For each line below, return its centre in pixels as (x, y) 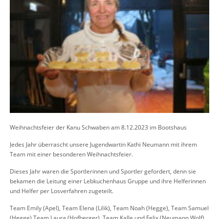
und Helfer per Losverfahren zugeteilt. (62, 191)
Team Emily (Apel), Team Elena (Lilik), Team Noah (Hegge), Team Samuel (109, 208)
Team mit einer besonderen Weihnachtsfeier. (71, 154)
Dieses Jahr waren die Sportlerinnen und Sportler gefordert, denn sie (103, 171)
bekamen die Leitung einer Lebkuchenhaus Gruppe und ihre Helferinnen (108, 181)
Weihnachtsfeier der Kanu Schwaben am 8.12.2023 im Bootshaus (98, 127)
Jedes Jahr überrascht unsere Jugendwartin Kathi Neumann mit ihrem (103, 144)
